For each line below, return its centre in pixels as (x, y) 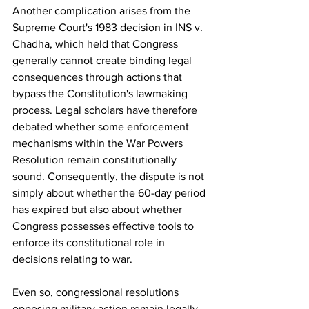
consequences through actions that (99, 77)
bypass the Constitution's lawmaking (101, 93)
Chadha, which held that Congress (97, 43)
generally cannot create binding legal (103, 60)
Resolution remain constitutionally (96, 159)
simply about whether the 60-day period (110, 192)
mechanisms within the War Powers (99, 143)
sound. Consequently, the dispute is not (110, 176)
